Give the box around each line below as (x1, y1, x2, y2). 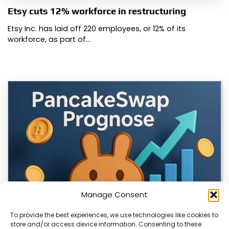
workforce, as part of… (8, 34, 90, 45)
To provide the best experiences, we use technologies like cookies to (10, 211, 218, 219)
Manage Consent (81, 189, 148, 200)
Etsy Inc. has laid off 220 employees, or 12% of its (8, 24, 186, 34)
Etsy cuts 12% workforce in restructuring (8, 6, 186, 17)
